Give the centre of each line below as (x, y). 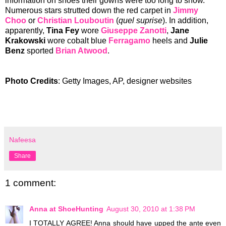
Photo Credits (32, 81)
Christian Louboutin (76, 20)
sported (40, 50)
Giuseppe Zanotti (134, 30)
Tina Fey (63, 30)
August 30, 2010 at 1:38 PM (151, 209)
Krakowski (25, 40)
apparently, (26, 30)
